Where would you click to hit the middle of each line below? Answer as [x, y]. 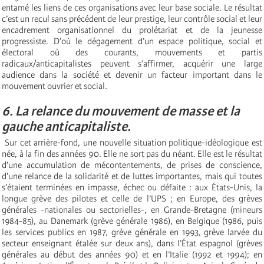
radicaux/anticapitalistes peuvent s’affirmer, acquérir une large [132, 64]
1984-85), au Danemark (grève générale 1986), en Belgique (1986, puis [132, 221]
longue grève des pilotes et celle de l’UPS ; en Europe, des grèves [132, 199]
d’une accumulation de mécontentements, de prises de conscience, [132, 165]
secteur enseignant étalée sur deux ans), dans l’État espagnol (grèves [132, 244]
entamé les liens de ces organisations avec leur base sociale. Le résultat [132, 8]
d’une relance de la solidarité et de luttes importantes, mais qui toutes [132, 176]
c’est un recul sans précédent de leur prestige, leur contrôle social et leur [132, 19]
